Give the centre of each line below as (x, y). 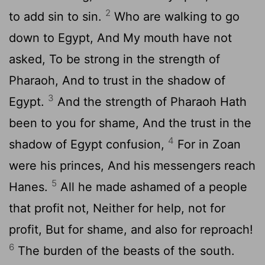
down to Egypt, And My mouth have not (120, 38)
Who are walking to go (175, 16)
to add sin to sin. (57, 16)
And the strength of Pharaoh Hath (150, 101)
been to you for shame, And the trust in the (130, 123)
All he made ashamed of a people (152, 187)
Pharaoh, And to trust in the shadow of (117, 80)
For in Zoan (207, 144)
